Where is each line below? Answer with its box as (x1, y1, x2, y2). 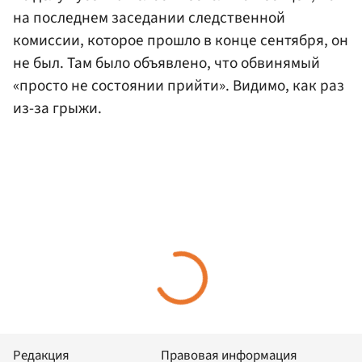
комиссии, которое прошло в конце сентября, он (13, 29, 348, 53)
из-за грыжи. (13, 97, 102, 120)
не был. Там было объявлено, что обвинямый (13, 52, 320, 75)
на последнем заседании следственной (13, 6, 285, 30)
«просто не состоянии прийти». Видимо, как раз (13, 74, 344, 98)
